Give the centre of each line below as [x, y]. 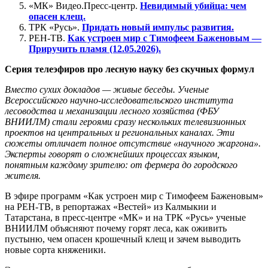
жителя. [23, 175]
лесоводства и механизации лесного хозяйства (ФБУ [112, 111]
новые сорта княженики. [55, 249]
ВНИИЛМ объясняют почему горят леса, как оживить [116, 228]
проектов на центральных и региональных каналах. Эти [120, 132]
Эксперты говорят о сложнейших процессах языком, [112, 154]
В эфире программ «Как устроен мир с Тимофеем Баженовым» [134, 196]
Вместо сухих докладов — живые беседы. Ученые [107, 89]
